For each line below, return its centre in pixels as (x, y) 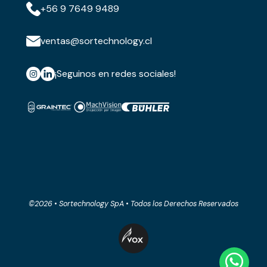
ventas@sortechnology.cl (96, 41)
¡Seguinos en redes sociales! (115, 73)
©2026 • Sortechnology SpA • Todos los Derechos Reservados (133, 204)
